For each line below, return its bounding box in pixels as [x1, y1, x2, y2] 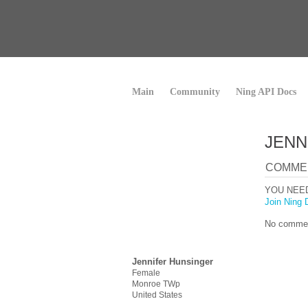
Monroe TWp [132, 279, 180, 289]
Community [170, 87, 220, 97]
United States [132, 290, 182, 300]
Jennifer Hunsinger [132, 256, 213, 267]
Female [132, 268, 160, 278]
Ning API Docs [236, 87, 296, 97]
